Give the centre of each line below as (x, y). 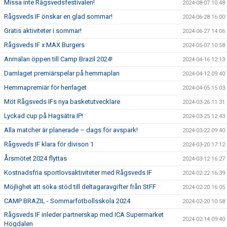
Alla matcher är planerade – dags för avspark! (71, 130)
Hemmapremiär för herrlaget (45, 87)
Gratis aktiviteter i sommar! (43, 31)
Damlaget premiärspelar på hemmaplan (62, 73)
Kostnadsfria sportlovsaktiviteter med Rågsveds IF (78, 173)
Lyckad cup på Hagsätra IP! (44, 116)
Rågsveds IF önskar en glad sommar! (58, 16)
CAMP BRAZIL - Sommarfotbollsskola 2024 (67, 201)
